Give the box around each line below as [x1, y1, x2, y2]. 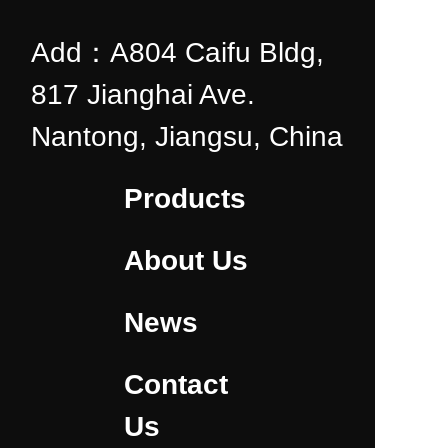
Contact [123, 369, 228, 400]
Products [123, 183, 246, 214]
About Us [123, 245, 248, 276]
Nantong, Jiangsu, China [31, 121, 343, 152]
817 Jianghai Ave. [31, 79, 255, 110]
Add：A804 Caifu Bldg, [31, 37, 324, 68]
